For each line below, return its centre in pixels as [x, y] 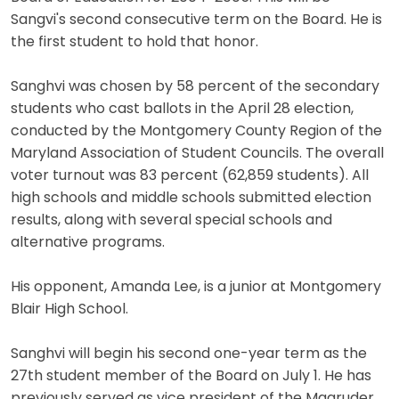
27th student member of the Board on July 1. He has [191, 376]
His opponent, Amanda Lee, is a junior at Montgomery [196, 287]
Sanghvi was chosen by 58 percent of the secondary [195, 87]
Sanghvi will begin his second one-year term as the [189, 354]
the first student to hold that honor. [134, 42]
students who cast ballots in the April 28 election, [182, 109]
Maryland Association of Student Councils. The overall [197, 154]
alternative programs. [88, 243]
